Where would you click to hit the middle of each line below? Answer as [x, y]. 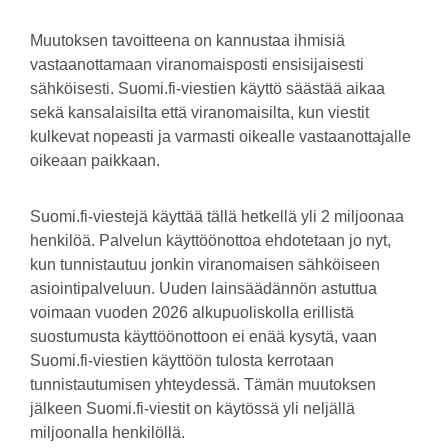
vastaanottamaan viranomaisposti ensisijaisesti [197, 64]
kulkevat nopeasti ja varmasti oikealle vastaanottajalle [220, 136]
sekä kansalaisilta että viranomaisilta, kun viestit [199, 112]
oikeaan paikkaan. [95, 160]
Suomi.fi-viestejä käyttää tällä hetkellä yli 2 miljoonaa [217, 216]
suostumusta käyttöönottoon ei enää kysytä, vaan [203, 336]
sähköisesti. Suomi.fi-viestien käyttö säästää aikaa [207, 88]
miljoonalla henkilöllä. [107, 432]
